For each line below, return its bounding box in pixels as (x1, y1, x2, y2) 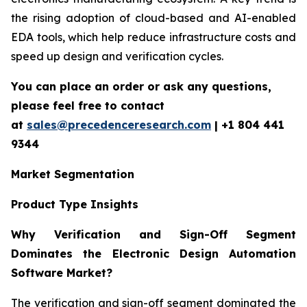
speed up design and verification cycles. (11, 49, 223, 64)
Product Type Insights (11, 197, 138, 212)
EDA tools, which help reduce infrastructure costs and (11, 30, 296, 45)
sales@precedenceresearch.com (27, 118, 211, 132)
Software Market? (11, 266, 112, 280)
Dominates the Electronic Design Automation (11, 247, 296, 261)
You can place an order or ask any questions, (11, 79, 271, 94)
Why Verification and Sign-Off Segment (11, 228, 296, 242)
